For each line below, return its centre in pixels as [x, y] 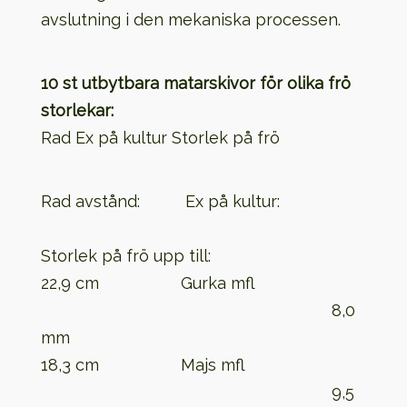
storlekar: [77, 110]
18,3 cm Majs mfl [199, 365]
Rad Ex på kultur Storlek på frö [160, 138]
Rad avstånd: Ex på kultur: [203, 201]
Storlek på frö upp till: [125, 256]
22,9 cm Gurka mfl [200, 283]
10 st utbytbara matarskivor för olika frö [195, 83]
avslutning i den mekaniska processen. [190, 20]
